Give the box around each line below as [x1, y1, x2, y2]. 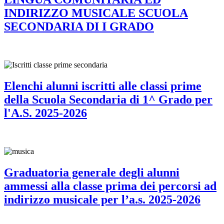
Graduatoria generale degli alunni [4, 165, 179, 179]
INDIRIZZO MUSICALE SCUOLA [4, 6, 188, 20]
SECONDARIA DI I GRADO [4, 20, 154, 33]
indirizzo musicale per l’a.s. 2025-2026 [4, 192, 200, 206]
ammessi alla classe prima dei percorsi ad [4, 179, 216, 192]
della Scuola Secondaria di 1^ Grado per [4, 93, 212, 106]
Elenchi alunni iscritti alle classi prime [4, 79, 201, 93]
